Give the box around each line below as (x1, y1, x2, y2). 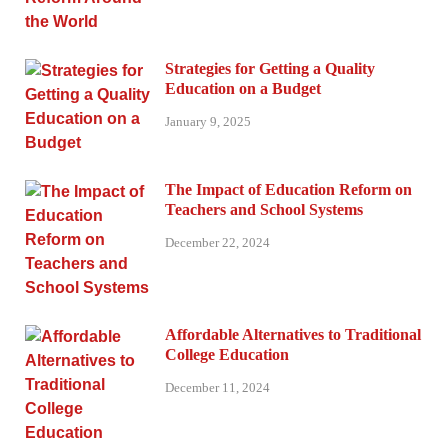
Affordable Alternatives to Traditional (165, 325, 421, 343)
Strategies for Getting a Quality (165, 59, 375, 77)
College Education (165, 345, 289, 363)
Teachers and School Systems (165, 200, 363, 218)
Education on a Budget (165, 79, 321, 97)
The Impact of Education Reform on (165, 180, 412, 198)
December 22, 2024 (165, 234, 270, 250)
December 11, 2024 (165, 379, 270, 395)
